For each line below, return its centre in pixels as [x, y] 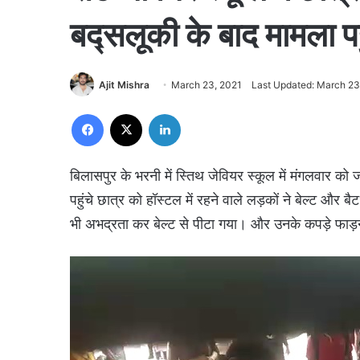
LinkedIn [201, 113]
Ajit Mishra [124, 85]
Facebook [127, 113]
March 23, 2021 [207, 85]
